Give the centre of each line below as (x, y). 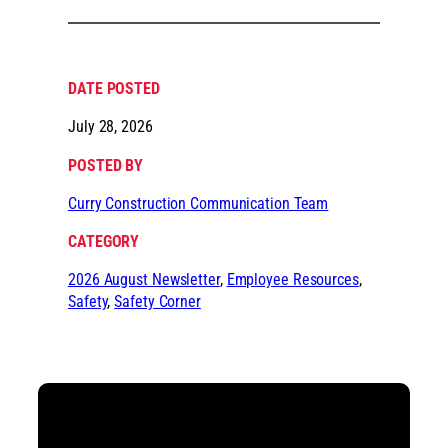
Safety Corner (157, 302)
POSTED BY (106, 165)
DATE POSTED (114, 89)
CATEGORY (104, 242)
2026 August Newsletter (144, 280)
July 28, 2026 (110, 127)
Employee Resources (292, 280)
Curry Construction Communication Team (198, 203)
